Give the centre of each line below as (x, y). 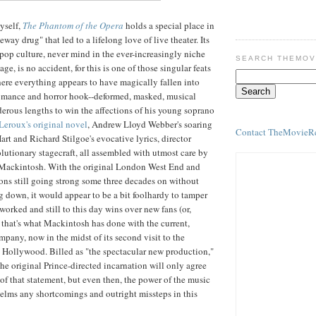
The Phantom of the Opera (73, 25)
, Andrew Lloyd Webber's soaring (150, 124)
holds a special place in (169, 25)
